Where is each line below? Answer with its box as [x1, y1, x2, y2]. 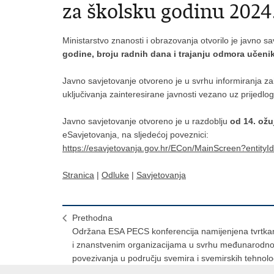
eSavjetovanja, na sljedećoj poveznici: [62, 130, 209, 139]
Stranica [62, 170, 94, 180]
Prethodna [72, 213, 113, 223]
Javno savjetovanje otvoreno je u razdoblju [62, 116, 228, 126]
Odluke [102, 170, 129, 180]
